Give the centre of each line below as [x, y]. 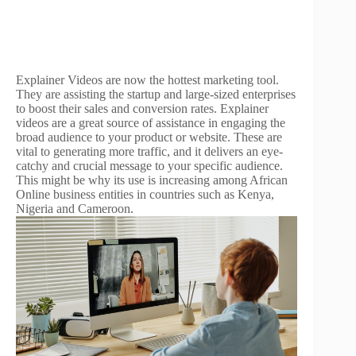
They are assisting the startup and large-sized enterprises [156, 94]
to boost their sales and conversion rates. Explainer [142, 108]
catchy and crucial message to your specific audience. [149, 166]
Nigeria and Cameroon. [75, 209]
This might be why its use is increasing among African [152, 180]
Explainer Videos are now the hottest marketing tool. [147, 80]
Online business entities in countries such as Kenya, [145, 194]
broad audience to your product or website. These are [149, 137]
